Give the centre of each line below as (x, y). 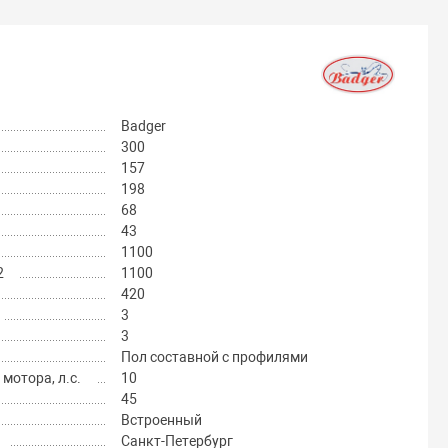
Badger (143, 126)
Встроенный (161, 420)
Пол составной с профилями (214, 357)
